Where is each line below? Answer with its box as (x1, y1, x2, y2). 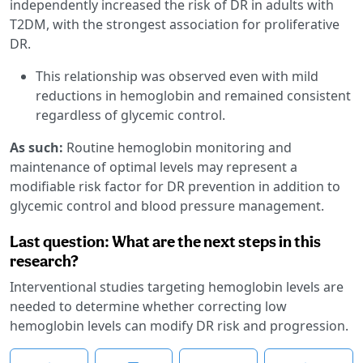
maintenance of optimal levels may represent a (10, 157, 297, 176)
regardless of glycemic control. (36, 105, 225, 124)
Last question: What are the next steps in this (10, 231, 321, 251)
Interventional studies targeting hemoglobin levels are (10, 277, 344, 296)
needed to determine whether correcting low (10, 297, 287, 315)
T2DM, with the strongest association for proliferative (10, 15, 340, 33)
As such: (10, 138, 66, 156)
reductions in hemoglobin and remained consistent (36, 86, 351, 105)
